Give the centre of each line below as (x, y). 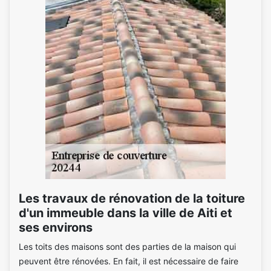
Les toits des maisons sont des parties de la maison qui (127, 247)
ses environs (56, 227)
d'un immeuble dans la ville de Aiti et (126, 213)
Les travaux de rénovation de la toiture (132, 198)
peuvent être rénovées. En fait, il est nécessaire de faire (129, 261)
